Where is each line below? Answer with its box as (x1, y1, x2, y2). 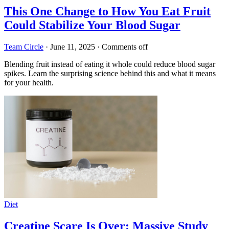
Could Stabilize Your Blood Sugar (4, 18, 180, 32)
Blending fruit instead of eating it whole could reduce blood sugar (4, 59, 215, 68)
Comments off (102, 42, 148, 51)
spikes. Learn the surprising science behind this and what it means (4, 68, 216, 78)
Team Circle (4, 42, 43, 51)
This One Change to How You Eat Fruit (4, 5, 211, 18)
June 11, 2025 (50, 42, 95, 51)
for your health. (4, 78, 54, 87)
